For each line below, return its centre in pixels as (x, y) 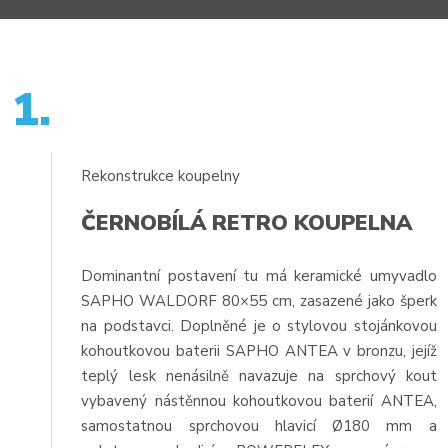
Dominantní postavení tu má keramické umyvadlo (259, 276)
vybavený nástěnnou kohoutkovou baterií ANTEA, (259, 401)
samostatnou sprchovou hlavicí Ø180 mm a (259, 426)
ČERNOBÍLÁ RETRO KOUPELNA (247, 223)
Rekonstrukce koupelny (161, 175)
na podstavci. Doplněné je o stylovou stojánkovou (259, 326)
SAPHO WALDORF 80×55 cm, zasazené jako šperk (259, 301)
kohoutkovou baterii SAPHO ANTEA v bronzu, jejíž (259, 351)
